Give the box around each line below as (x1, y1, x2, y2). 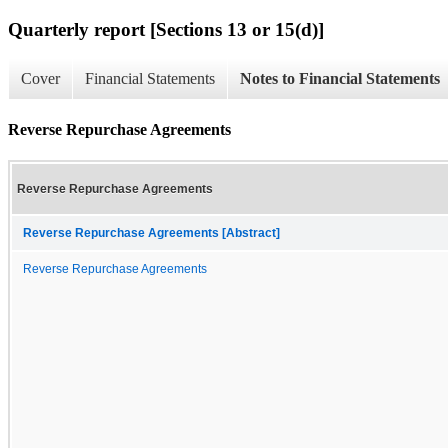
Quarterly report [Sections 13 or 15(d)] (8, 18, 324, 40)
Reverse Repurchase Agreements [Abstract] (23, 226, 280, 239)
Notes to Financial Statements (240, 70, 440, 88)
